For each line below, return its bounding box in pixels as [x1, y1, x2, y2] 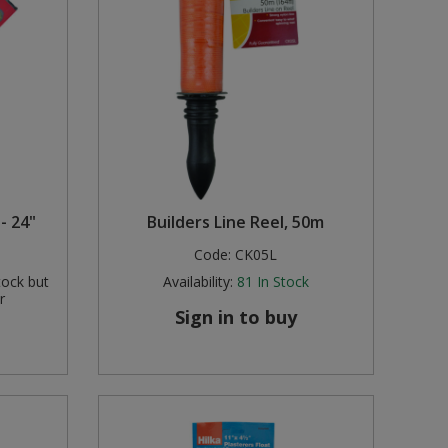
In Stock [256, 272, 309, 292]
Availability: [162, 272, 233, 292]
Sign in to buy [174, 305, 297, 330]
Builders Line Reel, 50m [147, 211, 325, 234]
